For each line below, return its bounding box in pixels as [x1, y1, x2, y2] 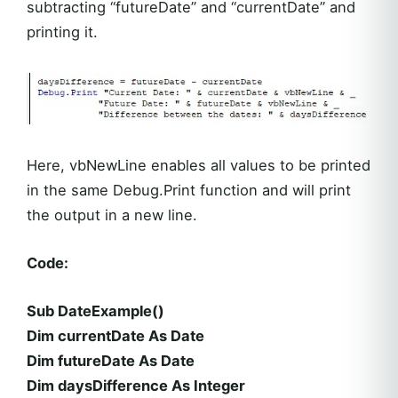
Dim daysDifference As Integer [27, 377, 245, 395]
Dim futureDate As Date [27, 352, 195, 370]
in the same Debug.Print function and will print [27, 181, 351, 200]
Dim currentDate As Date [27, 327, 204, 346]
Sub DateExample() [27, 302, 164, 321]
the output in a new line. [27, 206, 197, 225]
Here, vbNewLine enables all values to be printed [27, 156, 370, 175]
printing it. [27, 22, 98, 41]
